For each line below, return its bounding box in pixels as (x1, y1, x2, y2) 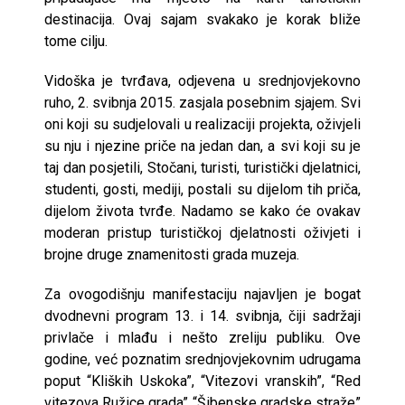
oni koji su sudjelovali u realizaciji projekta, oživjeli (44, 116, 361, 133)
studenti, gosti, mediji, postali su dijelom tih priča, (44, 181, 361, 198)
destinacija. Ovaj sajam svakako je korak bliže (44, 11, 361, 28)
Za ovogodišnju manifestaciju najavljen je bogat (44, 286, 361, 303)
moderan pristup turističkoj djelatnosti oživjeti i (44, 224, 361, 241)
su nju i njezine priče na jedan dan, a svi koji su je (44, 137, 361, 155)
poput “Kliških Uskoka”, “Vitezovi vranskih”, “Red (44, 372, 361, 390)
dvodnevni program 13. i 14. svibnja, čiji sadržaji (44, 307, 361, 325)
